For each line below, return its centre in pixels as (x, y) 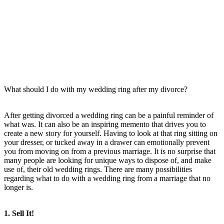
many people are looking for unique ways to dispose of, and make (108, 160)
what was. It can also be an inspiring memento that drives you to (105, 124)
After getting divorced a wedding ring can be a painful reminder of (109, 115)
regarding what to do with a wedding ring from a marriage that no (107, 178)
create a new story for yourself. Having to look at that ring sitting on (111, 133)
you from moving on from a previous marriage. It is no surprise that (110, 151)
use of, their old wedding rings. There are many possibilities (98, 169)
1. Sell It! (19, 213)
